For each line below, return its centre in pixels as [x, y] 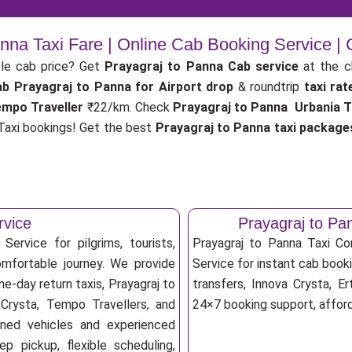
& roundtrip [271, 87]
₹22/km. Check [130, 107]
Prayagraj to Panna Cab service [202, 66]
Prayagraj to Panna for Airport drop [126, 87]
